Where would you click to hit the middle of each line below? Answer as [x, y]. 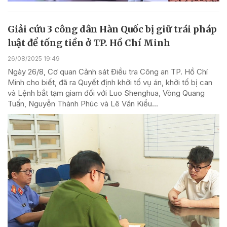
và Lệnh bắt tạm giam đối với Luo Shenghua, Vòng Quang [106, 93]
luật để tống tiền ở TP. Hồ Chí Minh [89, 43]
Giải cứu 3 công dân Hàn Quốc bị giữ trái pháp [112, 29]
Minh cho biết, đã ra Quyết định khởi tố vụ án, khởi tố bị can [110, 82]
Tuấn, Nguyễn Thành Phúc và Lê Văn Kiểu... [83, 103]
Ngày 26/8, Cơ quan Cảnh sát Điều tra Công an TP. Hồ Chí [108, 71]
